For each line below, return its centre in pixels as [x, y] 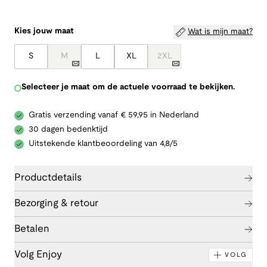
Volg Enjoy [38, 255]
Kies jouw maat [44, 32]
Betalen [32, 229]
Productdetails [48, 178]
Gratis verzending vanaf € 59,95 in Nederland [114, 116]
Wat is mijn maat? [220, 32]
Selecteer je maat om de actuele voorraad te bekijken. [128, 88]
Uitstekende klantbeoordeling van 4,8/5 [103, 144]
